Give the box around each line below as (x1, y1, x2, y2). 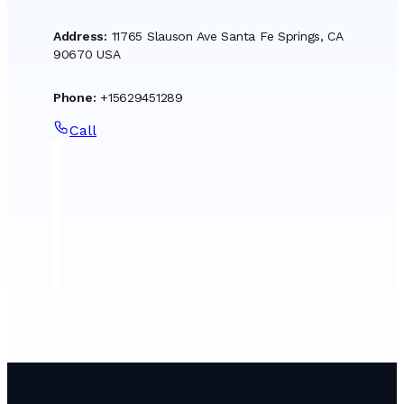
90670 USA (53, 47, 121, 61)
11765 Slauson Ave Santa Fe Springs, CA (111, 29, 343, 43)
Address (53, 29, 105, 43)
